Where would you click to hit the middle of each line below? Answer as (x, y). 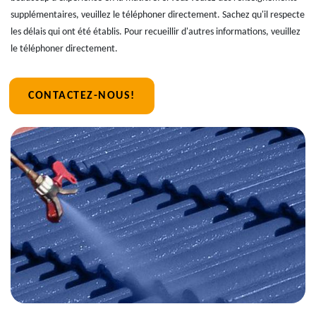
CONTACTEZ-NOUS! (82, 96)
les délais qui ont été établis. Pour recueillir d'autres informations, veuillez (156, 32)
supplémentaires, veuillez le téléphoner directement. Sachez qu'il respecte (158, 15)
